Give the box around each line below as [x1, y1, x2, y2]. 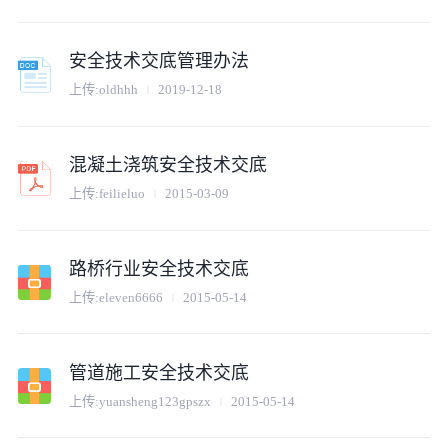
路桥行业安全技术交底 [69, 258, 250, 279]
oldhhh [99, 82, 139, 98]
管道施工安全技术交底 [69, 362, 250, 383]
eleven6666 [99, 290, 164, 306]
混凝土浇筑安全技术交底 [69, 154, 268, 175]
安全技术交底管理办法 [69, 50, 250, 71]
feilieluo [99, 186, 146, 202]
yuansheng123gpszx [99, 393, 212, 409]
